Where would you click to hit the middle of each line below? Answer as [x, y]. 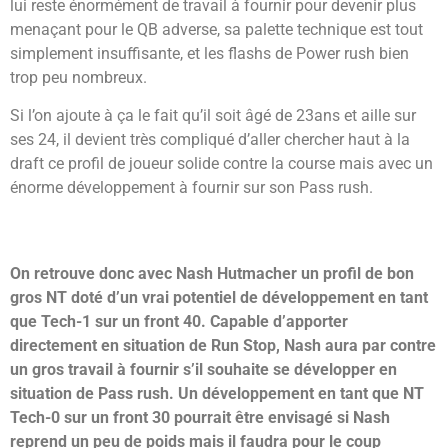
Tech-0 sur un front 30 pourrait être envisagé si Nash [200, 418]
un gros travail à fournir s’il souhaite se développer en [203, 370]
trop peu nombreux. [78, 77]
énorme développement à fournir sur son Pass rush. [191, 187]
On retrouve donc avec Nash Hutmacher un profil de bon [212, 274]
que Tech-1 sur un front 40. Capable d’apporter [179, 322]
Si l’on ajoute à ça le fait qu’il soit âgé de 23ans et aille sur [213, 115]
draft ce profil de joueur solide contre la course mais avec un [221, 163]
